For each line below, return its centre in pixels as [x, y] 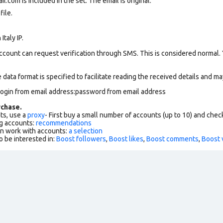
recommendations [64, 123]
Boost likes [126, 139]
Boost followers [81, 139]
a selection [86, 131]
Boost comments [172, 139]
